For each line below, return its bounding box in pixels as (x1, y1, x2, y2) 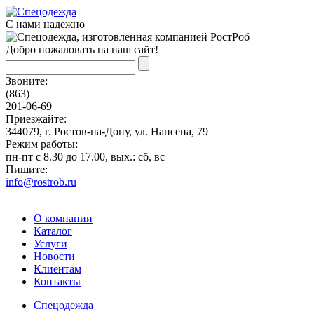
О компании (34, 212, 93, 224)
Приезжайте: (6, 113, 67, 125)
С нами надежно (6, 18, 85, 30)
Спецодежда (34, 299, 93, 311)
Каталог (34, 225, 72, 237)
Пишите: (6, 163, 48, 175)
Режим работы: (6, 138, 78, 150)
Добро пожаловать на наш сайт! (6, 43, 158, 55)
